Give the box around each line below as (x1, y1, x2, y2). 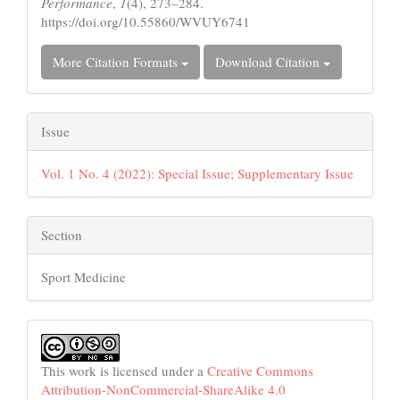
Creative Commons (207, 362, 313, 380)
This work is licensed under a (41, 362, 207, 380)
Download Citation (215, 53, 323, 71)
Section (41, 226, 82, 245)
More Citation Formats (53, 53, 181, 71)
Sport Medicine (41, 268, 126, 287)
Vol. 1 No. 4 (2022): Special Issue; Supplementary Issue (41, 164, 354, 183)
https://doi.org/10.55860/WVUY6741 (41, 12, 250, 31)
